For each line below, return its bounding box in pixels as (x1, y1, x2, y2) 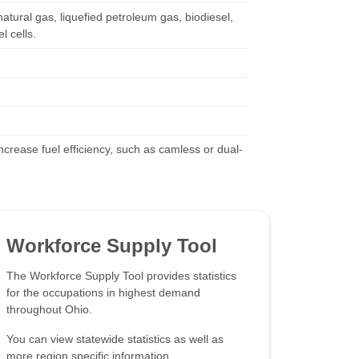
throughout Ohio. (6, 302, 93, 316)
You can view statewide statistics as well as (6, 332, 224, 345)
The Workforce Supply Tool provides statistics (6, 268, 237, 282)
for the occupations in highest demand (6, 285, 201, 299)
